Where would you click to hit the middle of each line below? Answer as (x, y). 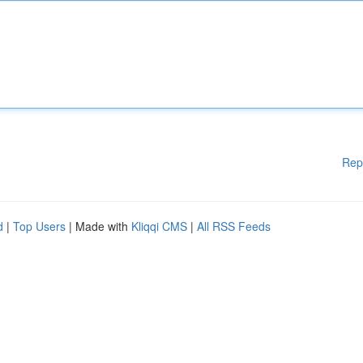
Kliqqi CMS (159, 226)
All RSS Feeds (234, 226)
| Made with (98, 226)
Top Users (39, 226)
